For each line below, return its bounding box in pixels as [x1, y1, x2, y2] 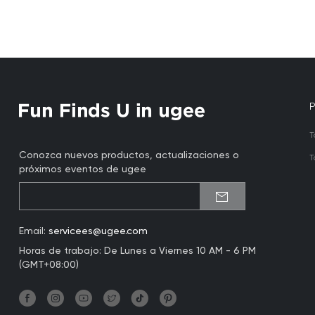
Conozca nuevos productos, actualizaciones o [18, 150, 239, 160]
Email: [18, 226, 49, 236]
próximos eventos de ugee [18, 165, 146, 174]
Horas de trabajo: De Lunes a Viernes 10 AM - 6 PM [18, 246, 256, 256]
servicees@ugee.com [48, 226, 148, 236]
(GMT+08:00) [18, 260, 79, 270]
